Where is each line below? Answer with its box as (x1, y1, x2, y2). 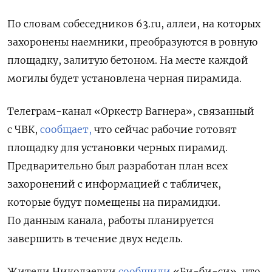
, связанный (192, 105, 254, 118)
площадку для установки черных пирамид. (7, 141, 228, 154)
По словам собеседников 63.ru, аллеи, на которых (7, 18, 260, 30)
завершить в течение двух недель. (7, 233, 183, 245)
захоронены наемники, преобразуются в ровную (7, 36, 257, 49)
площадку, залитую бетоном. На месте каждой (7, 54, 248, 67)
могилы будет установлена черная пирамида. (7, 72, 242, 85)
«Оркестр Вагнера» (94, 105, 192, 118)
